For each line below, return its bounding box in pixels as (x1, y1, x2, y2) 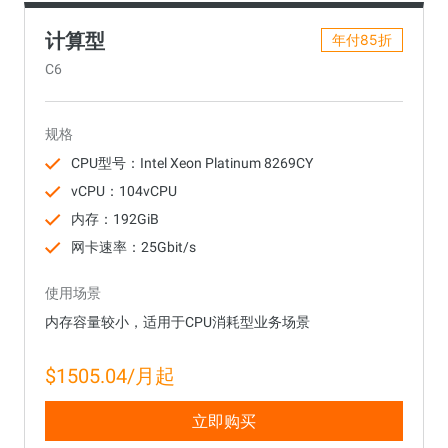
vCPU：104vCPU (71, 182, 177, 199)
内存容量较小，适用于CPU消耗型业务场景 (45, 313, 310, 330)
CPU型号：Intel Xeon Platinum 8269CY (71, 154, 313, 171)
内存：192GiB (71, 210, 159, 227)
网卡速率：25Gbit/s (71, 238, 196, 255)
